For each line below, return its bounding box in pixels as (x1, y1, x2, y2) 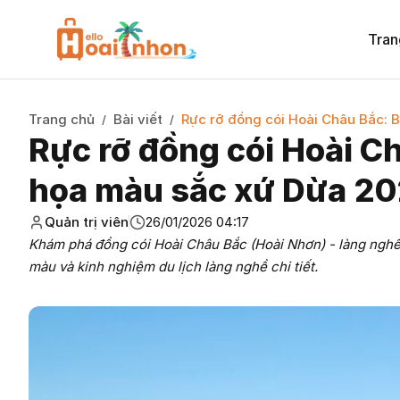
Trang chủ (29, 111, 95, 128)
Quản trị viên (45, 213, 129, 230)
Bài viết (113, 111, 162, 128)
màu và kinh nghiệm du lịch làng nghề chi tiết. (29, 258, 318, 275)
